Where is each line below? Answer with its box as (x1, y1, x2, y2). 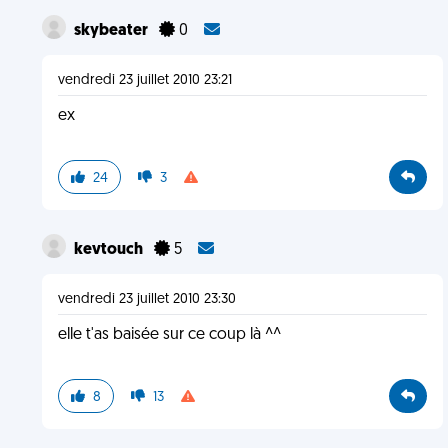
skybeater (73, 23, 151, 39)
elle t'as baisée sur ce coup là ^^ (57, 327, 281, 343)
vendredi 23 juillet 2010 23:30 (57, 292, 236, 307)
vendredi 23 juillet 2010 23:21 (57, 73, 232, 88)
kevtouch (73, 242, 146, 258)
